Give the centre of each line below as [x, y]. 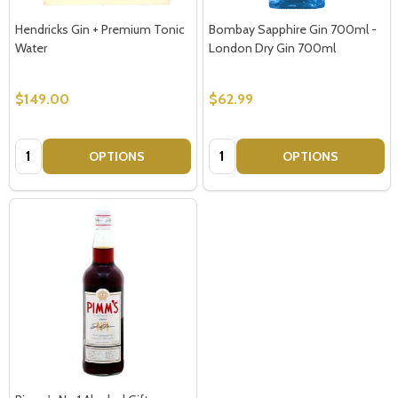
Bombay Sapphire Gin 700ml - [293, 29]
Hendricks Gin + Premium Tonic [100, 29]
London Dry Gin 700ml [272, 48]
